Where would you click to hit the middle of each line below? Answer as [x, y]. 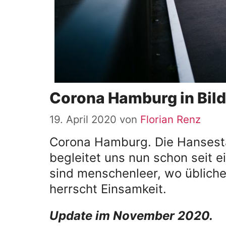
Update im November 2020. [131, 215]
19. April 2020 [83, 119]
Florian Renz [171, 119]
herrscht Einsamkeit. [108, 189]
